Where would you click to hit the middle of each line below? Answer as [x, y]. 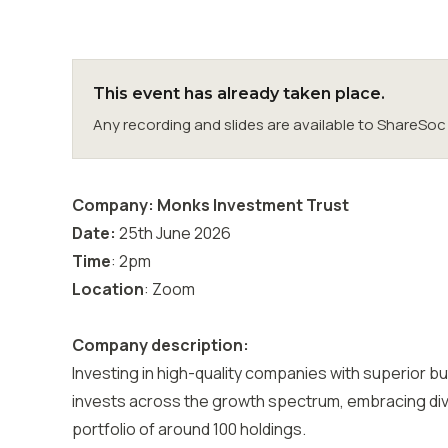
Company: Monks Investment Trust [210, 205]
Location [108, 289]
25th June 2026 [173, 233]
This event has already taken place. [239, 93]
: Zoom [169, 289]
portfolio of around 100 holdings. [189, 429]
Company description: [160, 345]
